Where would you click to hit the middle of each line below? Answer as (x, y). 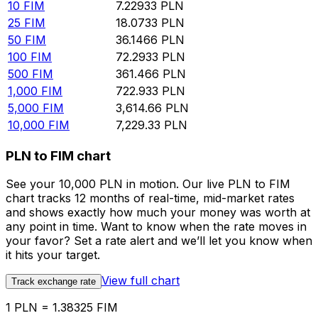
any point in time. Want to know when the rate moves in (156, 227)
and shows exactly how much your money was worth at (158, 213)
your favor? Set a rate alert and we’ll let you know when (159, 241)
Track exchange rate (54, 282)
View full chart (141, 281)
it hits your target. (53, 255)
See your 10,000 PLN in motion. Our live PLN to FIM (148, 184)
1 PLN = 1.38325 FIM (62, 308)
